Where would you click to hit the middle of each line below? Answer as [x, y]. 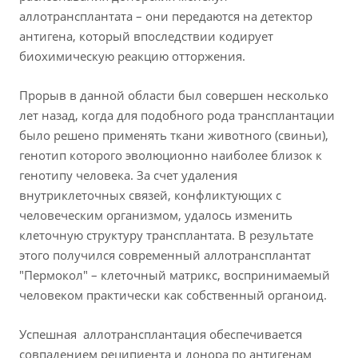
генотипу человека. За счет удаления [128, 175]
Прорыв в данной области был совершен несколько [174, 95]
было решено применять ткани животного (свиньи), [174, 135]
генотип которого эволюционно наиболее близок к [171, 155]
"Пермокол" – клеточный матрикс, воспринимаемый [175, 275]
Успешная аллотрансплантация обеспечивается [161, 334]
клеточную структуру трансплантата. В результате [166, 235]
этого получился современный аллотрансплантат [165, 255]
